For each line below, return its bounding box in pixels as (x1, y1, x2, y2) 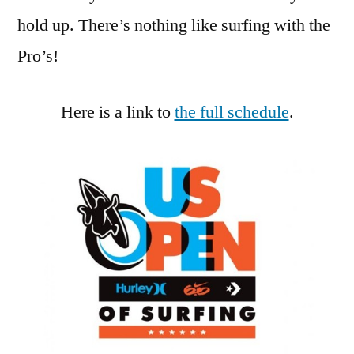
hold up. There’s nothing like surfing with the (17, 13, 330, 36)
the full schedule (174, 100, 289, 123)
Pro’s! (17, 44, 58, 67)
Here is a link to (60, 100, 175, 123)
